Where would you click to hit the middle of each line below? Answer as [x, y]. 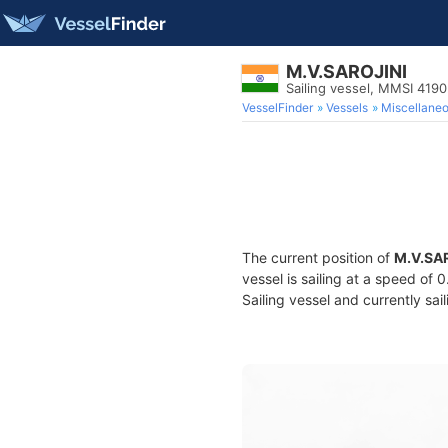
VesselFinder [277, 107]
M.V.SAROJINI [346, 71]
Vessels [347, 107]
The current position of [318, 257]
